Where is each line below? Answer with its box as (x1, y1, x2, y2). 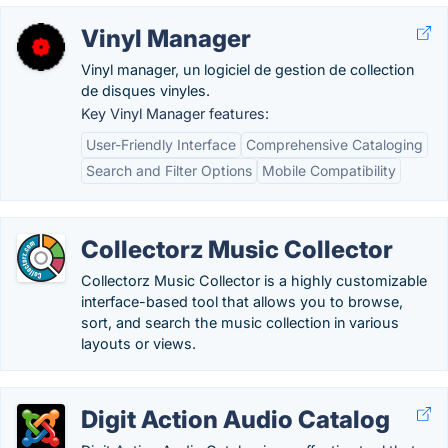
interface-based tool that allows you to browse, (81, 293, 403, 310)
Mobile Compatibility (262, 162, 396, 179)
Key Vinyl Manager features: (81, 105, 269, 122)
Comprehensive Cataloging (246, 136, 423, 153)
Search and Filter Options (86, 162, 252, 179)
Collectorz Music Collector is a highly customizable (81, 272, 427, 289)
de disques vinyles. (81, 82, 210, 99)
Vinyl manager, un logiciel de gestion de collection (81, 61, 414, 78)
